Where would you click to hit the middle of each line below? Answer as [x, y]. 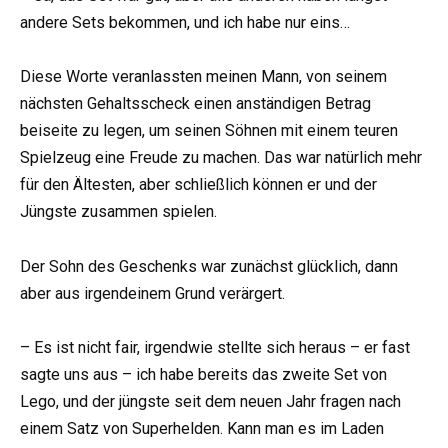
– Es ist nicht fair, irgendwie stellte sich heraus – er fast [215, 347]
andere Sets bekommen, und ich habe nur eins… [185, 23]
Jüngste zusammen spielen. [118, 212]
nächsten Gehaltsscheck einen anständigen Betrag [195, 104]
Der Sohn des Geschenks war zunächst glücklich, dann [209, 266]
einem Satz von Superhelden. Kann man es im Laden [202, 428]
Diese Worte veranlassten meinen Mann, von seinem [203, 77]
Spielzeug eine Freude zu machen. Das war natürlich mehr [221, 158]
